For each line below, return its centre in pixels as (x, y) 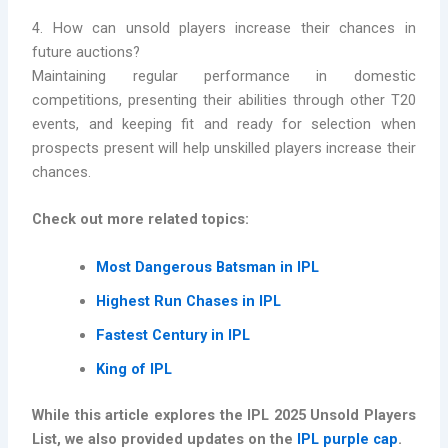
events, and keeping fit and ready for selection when (224, 124)
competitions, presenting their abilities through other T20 (224, 100)
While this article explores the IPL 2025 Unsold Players (224, 414)
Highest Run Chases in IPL (191, 300)
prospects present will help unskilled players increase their (224, 148)
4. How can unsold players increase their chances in (224, 28)
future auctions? (86, 52)
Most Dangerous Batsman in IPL (208, 266)
